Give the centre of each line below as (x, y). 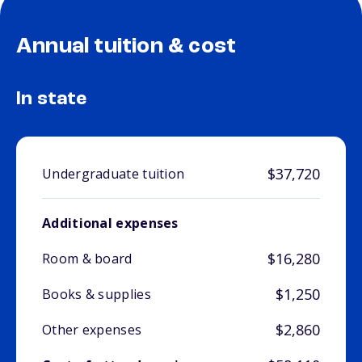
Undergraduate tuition (114, 174)
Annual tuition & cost (126, 47)
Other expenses (92, 330)
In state (52, 100)
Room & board (87, 259)
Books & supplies (97, 295)
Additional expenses (110, 223)
